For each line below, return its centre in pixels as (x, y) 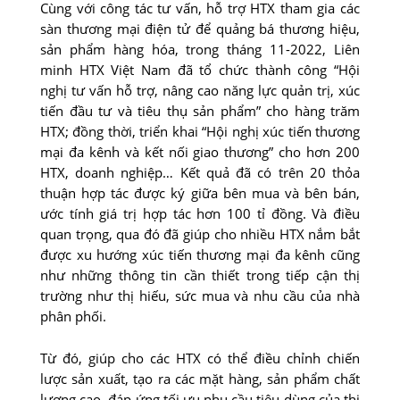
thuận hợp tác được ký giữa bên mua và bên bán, (200, 193)
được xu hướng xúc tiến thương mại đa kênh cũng (200, 255)
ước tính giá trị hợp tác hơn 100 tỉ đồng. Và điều (200, 214)
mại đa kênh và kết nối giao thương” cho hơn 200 (200, 152)
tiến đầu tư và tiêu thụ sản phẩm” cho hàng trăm (200, 111)
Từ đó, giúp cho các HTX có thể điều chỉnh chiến (200, 358)
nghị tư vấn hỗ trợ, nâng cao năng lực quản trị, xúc (200, 91)
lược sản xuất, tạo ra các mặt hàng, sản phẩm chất (200, 378)
